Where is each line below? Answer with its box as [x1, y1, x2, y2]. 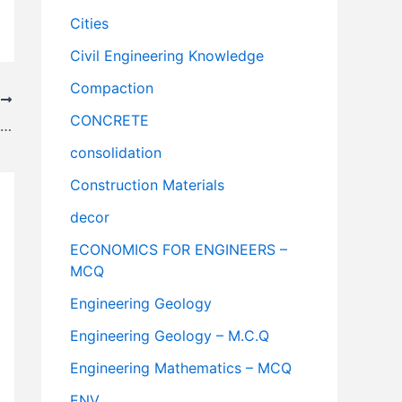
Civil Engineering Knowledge [70, 47, 264, 66]
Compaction [70, 79, 153, 98]
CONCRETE [70, 111, 149, 130]
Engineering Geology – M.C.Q [70, 327, 269, 345]
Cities [70, 14, 109, 33]
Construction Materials [70, 176, 224, 195]
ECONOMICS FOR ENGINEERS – [70, 240, 287, 259]
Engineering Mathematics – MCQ [70, 359, 292, 378]
